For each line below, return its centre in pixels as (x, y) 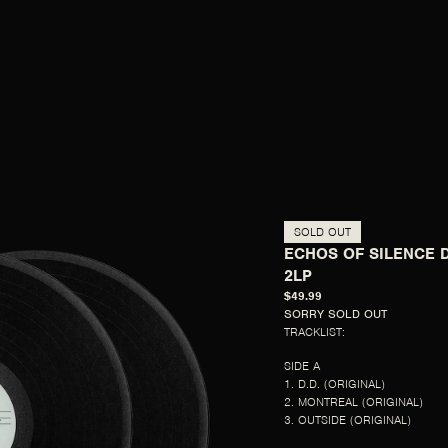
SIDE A (302, 365)
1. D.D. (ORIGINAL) (334, 383)
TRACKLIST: (314, 331)
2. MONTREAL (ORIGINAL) (353, 401)
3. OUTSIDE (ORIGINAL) (347, 419)
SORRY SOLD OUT (335, 313)
